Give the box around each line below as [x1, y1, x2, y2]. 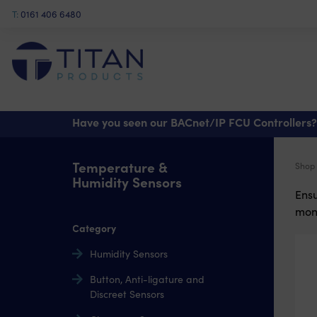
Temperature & [72, 157, 168, 176]
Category [72, 221, 116, 235]
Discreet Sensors [90, 287, 164, 301]
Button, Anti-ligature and [90, 272, 204, 286]
